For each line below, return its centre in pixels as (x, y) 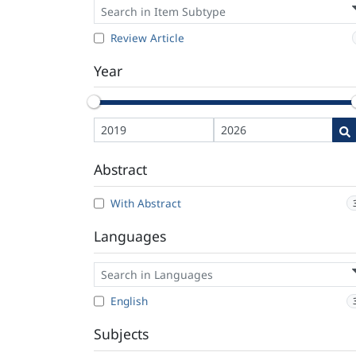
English (129, 301)
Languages (130, 236)
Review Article (147, 38)
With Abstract (146, 203)
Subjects (121, 334)
